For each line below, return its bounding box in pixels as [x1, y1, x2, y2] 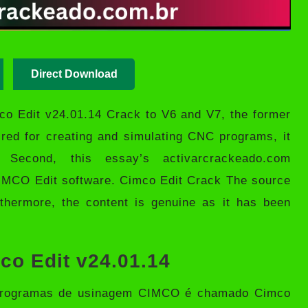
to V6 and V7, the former [140, 107, 291, 121]
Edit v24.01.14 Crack [18, 107, 141, 121]
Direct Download [30, 67, 118, 80]
